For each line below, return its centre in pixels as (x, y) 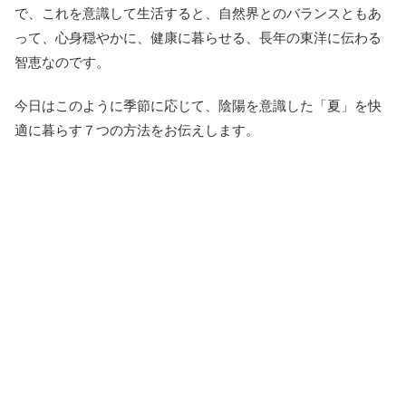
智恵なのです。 (62, 62)
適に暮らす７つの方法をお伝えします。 (137, 130)
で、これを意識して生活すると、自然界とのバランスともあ (198, 13)
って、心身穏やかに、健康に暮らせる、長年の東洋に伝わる (198, 37)
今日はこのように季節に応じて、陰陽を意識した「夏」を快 (198, 105)
